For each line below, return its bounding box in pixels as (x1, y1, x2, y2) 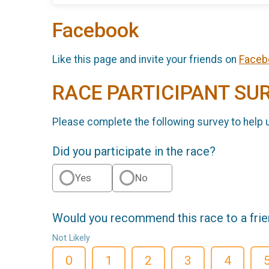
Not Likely (52, 232, 90, 243)
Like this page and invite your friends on (52, 53, 239, 65)
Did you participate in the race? (52, 144, 216, 159)
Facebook (52, 19, 139, 43)
